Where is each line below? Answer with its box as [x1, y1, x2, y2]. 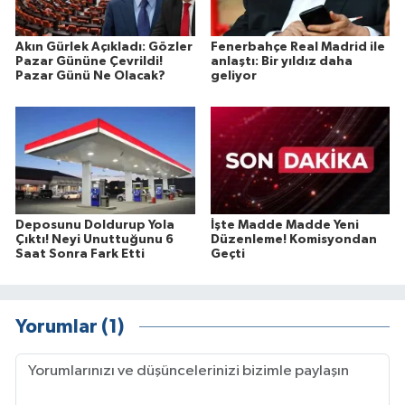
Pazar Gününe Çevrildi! [15, 55, 163, 69]
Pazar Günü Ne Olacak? [15, 70, 165, 83]
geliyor [210, 70, 257, 83]
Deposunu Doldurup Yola [15, 219, 174, 232]
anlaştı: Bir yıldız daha [210, 55, 353, 69]
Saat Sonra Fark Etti [15, 248, 145, 261]
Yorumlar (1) [15, 316, 124, 336]
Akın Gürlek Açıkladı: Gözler [15, 41, 193, 54]
